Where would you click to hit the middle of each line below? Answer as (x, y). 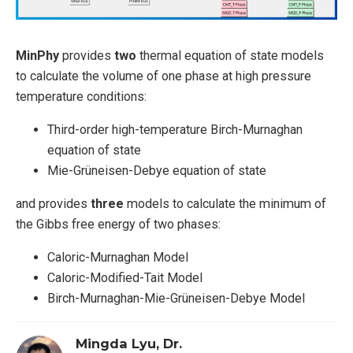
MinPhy (37, 55)
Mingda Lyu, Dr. (129, 343)
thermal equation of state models (230, 55)
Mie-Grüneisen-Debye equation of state (157, 170)
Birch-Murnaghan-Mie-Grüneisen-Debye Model (176, 299)
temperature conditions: (81, 96)
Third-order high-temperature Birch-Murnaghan (175, 129)
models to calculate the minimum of (225, 204)
